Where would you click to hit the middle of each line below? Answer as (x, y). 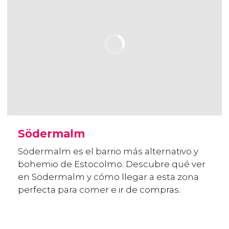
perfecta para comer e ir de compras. (99, 190)
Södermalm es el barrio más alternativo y (108, 152)
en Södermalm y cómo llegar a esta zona (108, 177)
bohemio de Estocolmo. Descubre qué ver (112, 164)
